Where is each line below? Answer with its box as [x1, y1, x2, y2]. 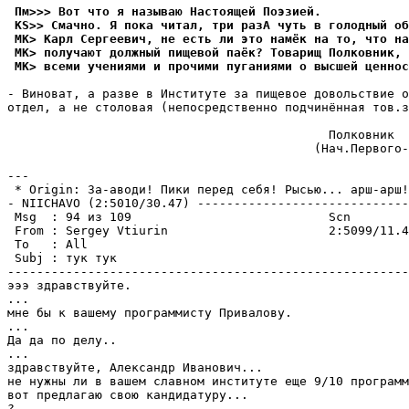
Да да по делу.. [7, 333, 117, 347]
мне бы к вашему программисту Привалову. [7, 306, 292, 320]
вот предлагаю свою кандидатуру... [7, 388, 248, 402]
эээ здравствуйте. [7, 278, 131, 292]
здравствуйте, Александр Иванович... [7, 361, 263, 374]
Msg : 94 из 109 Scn [7, 210, 351, 224]
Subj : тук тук [7, 251, 117, 265]
